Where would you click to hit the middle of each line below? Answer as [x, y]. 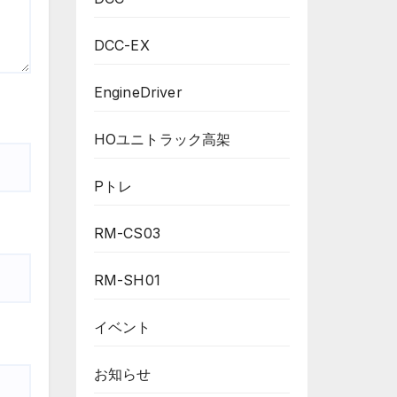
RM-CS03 [127, 233]
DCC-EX [121, 45]
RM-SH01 [127, 280]
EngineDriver [138, 92]
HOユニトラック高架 [162, 139]
